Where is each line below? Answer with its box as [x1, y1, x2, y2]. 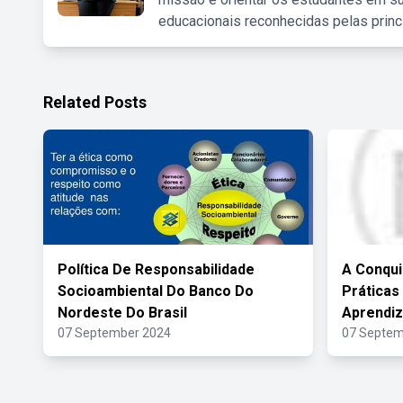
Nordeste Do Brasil [58, 304, 187, 321]
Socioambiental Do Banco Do [58, 282, 254, 300]
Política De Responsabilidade [58, 261, 255, 278]
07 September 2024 [58, 326, 171, 340]
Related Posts [43, 93, 147, 112]
